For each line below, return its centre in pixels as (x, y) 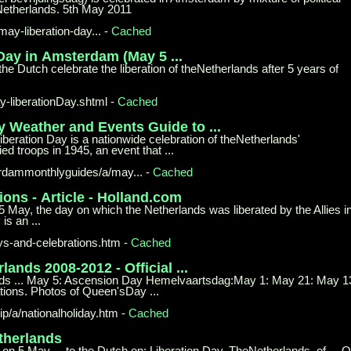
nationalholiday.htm (70, 313)
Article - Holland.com (111, 197)
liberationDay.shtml (59, 101)
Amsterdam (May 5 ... (112, 56)
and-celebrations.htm (67, 242)
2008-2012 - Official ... (116, 268)
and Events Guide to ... (145, 127)
